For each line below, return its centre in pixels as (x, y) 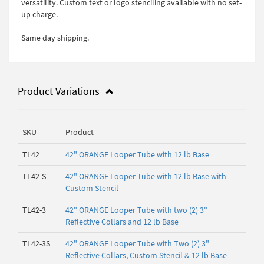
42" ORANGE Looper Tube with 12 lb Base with (146, 176)
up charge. (39, 14)
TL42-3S (36, 243)
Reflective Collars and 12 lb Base (122, 222)
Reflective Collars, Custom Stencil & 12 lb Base (146, 255)
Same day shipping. (55, 38)
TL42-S (34, 176)
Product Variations (60, 91)
